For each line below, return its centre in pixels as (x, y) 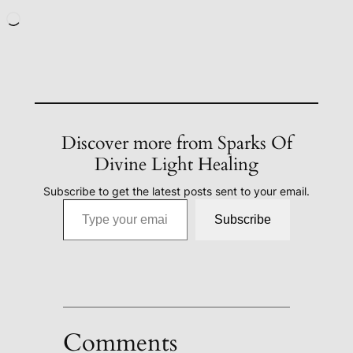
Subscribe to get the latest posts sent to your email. (176, 191)
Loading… (51, 20)
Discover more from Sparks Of (176, 143)
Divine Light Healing (176, 165)
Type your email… (84, 199)
